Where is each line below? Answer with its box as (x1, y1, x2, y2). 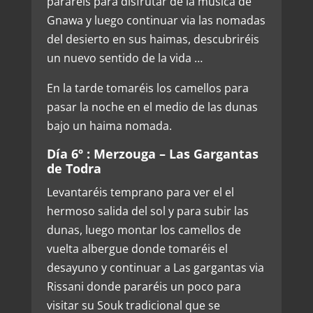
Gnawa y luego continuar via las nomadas (46, 12, 265, 28)
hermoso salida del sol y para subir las (46, 203, 249, 219)
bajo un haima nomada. (46, 117, 172, 133)
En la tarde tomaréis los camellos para (46, 80, 249, 96)
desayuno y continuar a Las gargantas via (46, 259, 264, 275)
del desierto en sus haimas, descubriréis (46, 31, 259, 47)
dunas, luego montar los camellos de (46, 221, 241, 238)
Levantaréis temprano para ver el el (46, 184, 234, 200)
